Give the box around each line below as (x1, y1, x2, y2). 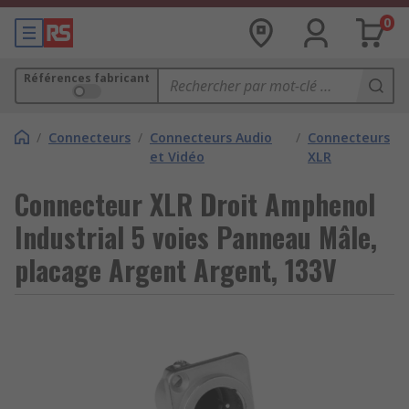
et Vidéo (150, 148, 204, 165)
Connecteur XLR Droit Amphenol (15, 184, 375, 225)
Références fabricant (24, 70, 150, 86)
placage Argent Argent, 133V (15, 249, 337, 290)
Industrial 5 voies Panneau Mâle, (15, 216, 377, 257)
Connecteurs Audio (150, 129, 272, 146)
